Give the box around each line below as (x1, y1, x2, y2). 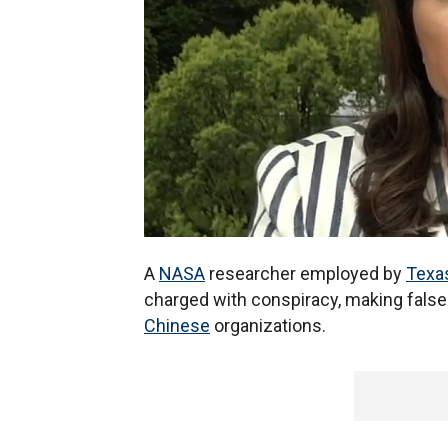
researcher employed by (205, 263, 406, 284)
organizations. (210, 315, 326, 336)
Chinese (144, 315, 210, 336)
